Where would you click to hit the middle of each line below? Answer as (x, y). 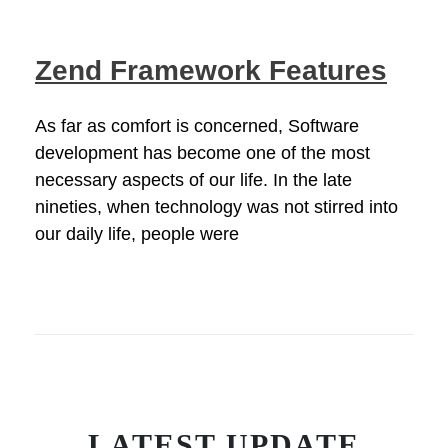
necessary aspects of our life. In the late (193, 180)
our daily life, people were (137, 234)
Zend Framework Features (211, 71)
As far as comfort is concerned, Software (197, 126)
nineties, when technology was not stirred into (216, 207)
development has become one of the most (202, 153)
